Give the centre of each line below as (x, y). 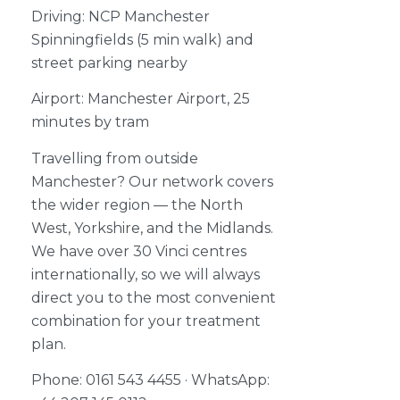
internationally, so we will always (146, 274)
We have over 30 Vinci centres (139, 251)
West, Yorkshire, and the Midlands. (152, 228)
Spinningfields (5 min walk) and (142, 40)
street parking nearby (109, 63)
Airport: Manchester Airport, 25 (141, 99)
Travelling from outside (115, 158)
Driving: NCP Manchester (121, 17)
